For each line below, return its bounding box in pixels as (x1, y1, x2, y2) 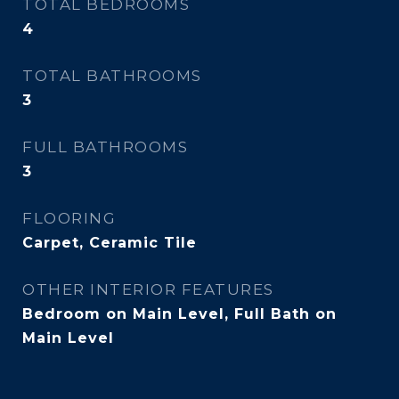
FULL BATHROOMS (22, 138, 188, 156)
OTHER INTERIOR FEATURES (22, 281, 274, 298)
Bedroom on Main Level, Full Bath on (22, 305, 337, 322)
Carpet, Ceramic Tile (22, 234, 197, 251)
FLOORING (22, 209, 116, 227)
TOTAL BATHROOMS (22, 67, 202, 85)
